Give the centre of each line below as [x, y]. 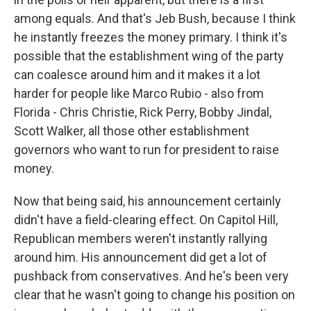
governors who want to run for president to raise [146, 150]
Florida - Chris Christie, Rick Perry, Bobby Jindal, [143, 112]
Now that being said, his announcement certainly [148, 201]
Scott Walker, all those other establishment [132, 131]
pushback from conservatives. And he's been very [151, 276]
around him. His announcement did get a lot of [141, 257]
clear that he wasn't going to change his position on [154, 295]
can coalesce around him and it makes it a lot [137, 75]
